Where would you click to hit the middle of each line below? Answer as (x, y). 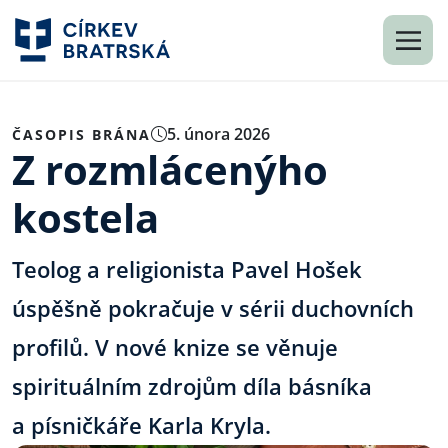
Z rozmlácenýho (170, 169)
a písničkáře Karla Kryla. (141, 425)
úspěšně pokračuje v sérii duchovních (213, 308)
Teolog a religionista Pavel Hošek (187, 269)
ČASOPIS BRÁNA (81, 134)
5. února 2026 (218, 134)
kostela (85, 217)
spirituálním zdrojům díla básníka (192, 386)
